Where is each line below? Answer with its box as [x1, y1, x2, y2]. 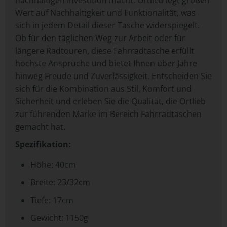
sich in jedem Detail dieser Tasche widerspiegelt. [15, 20, 200, 31]
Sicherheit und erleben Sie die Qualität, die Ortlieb [15, 96, 206, 107]
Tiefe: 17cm [30, 195, 73, 206]
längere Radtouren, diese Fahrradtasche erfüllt [15, 45, 194, 57]
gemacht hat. [15, 121, 65, 133]
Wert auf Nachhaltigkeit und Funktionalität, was [15, 7, 196, 19]
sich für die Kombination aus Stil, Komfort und [15, 83, 192, 95]
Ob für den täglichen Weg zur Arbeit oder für [15, 32, 185, 44]
